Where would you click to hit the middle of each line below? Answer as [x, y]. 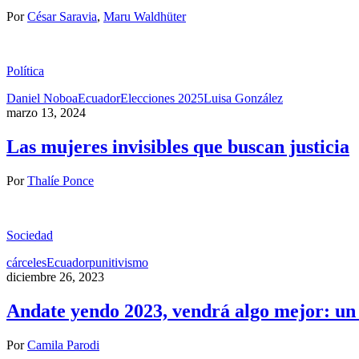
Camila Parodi [63, 345]
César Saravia [62, 17]
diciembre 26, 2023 [55, 277]
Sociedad [30, 236]
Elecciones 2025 [162, 99]
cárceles [26, 263]
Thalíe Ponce [61, 181]
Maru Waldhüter [145, 17]
